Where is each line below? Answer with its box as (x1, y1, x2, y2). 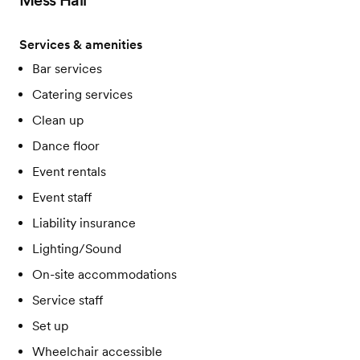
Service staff (32, 292, 103, 309)
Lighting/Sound (32, 241, 121, 257)
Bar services (32, 61, 102, 77)
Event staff (32, 190, 92, 206)
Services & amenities (19, 37, 142, 53)
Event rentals (32, 164, 106, 180)
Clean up (32, 112, 84, 129)
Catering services (32, 87, 133, 103)
